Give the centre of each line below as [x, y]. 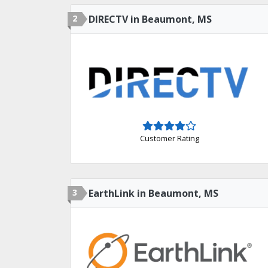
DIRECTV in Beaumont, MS [150, 19]
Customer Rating [169, 138]
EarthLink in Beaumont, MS [153, 193]
